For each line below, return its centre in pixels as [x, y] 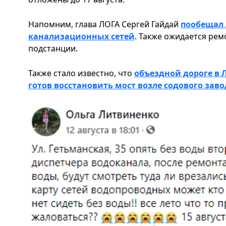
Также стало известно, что [81, 73]
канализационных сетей [81, 36]
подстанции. [53, 48]
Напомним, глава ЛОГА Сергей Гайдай [104, 24]
